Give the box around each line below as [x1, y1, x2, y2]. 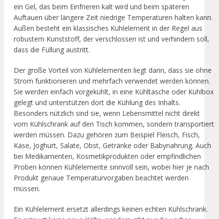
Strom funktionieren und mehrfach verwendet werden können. [14, 76, 210, 86]
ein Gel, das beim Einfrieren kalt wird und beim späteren [14, 1, 189, 11]
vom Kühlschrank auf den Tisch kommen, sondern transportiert [14, 119, 214, 129]
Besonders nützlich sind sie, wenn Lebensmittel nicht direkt [14, 108, 200, 118]
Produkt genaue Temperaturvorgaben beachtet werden [14, 173, 189, 182]
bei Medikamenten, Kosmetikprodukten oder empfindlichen [14, 151, 201, 161]
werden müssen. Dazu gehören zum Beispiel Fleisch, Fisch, [14, 130, 200, 139]
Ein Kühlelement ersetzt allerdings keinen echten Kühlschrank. [14, 204, 208, 214]
